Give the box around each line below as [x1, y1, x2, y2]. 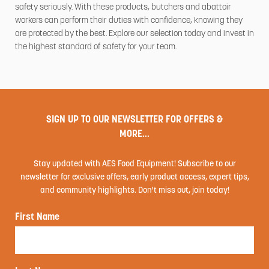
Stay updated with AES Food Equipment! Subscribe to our [33, 160, 236, 169]
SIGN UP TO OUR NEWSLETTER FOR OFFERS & [46, 115, 223, 125]
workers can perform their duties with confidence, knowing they [15, 16, 243, 26]
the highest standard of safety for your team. [15, 43, 177, 52]
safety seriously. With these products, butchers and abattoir [15, 3, 231, 13]
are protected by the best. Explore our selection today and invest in [15, 29, 254, 39]
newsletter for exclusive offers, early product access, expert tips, [20, 173, 249, 183]
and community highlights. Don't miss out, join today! [40, 186, 229, 196]
